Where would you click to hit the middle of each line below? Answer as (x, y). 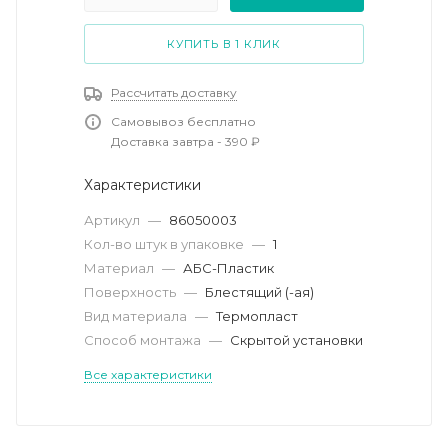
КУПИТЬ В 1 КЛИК (224, 43)
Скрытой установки (296, 339)
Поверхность (131, 291)
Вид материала (137, 315)
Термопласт (257, 315)
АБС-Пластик (228, 267)
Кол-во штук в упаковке (165, 243)
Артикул (113, 219)
